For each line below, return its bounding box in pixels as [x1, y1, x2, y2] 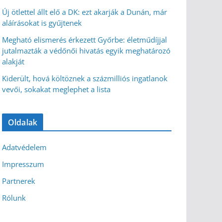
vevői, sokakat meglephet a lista [2, 84, 111, 94]
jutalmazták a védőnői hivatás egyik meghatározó [2, 46, 170, 55]
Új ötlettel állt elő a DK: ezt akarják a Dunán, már [2, 7, 167, 17]
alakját [2, 56, 24, 66]
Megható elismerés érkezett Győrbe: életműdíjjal [2, 35, 167, 45]
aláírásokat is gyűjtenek [2, 18, 82, 28]
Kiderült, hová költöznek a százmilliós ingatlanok [2, 73, 167, 83]
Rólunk [2, 193, 26, 203]
